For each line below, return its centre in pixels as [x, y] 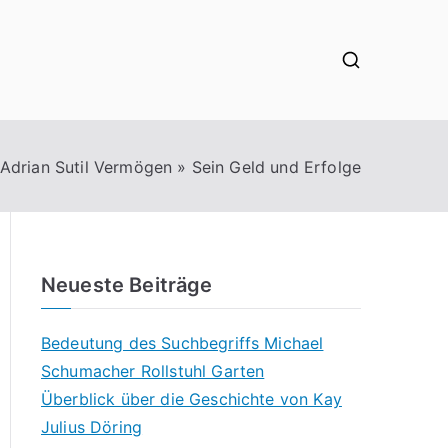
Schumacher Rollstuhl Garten [153, 371]
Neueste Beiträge [127, 285]
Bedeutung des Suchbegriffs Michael [182, 343]
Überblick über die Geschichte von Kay [191, 399]
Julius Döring [92, 427]
